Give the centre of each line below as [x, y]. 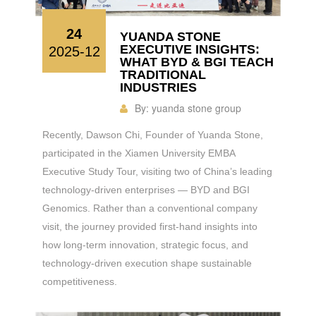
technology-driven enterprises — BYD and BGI [146, 189]
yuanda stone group [196, 108]
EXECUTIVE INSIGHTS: [190, 49]
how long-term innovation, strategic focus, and [145, 244]
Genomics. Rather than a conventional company [150, 208]
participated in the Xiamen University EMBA [139, 153]
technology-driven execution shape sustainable [147, 263]
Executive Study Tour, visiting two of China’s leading [157, 171]
